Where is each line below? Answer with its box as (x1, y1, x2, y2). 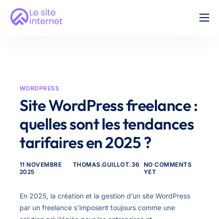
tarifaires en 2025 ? (20, 132, 152, 152)
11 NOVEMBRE (20, 161, 62, 169)
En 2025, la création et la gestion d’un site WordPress (20, 192, 190, 200)
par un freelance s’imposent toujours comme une (20, 203, 175, 212)
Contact (12, 90, 45, 101)
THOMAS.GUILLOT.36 (72, 161, 140, 169)
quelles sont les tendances (20, 113, 194, 133)
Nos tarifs (12, 49, 54, 60)
